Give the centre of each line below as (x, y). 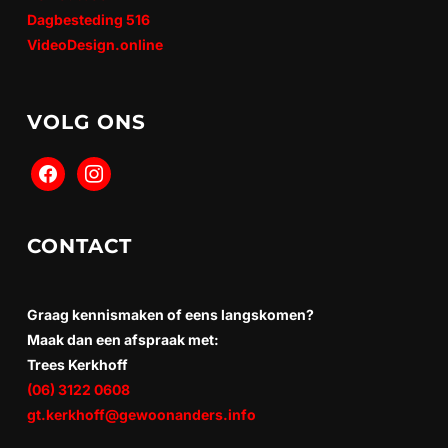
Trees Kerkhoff (77, 365)
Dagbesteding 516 (88, 20)
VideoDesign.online (94, 45)
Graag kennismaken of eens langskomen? (170, 315)
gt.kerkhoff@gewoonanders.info (141, 415)
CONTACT (79, 246)
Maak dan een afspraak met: (122, 340)
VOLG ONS (86, 122)
